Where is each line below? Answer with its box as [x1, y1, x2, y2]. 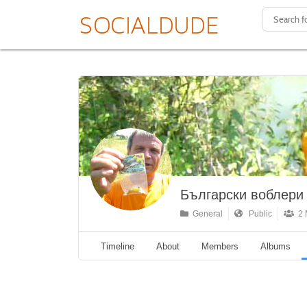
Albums [260, 241, 291, 251]
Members [201, 241, 238, 251]
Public [243, 208, 272, 219]
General [188, 208, 223, 219]
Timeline [101, 241, 134, 251]
